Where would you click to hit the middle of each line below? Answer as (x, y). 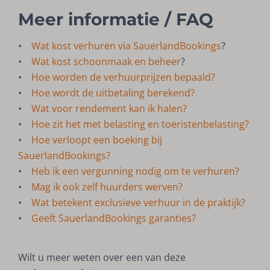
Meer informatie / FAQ (116, 20)
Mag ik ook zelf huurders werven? (108, 187)
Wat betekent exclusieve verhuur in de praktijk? (140, 203)
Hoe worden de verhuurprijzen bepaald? (124, 77)
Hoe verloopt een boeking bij (97, 140)
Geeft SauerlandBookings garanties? (114, 218)
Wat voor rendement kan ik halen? (111, 109)
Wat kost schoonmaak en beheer (106, 62)
